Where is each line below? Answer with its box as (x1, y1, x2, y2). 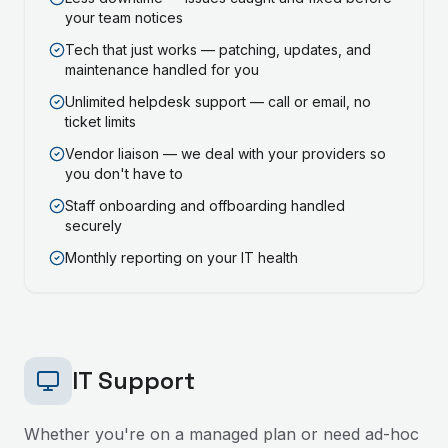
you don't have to (65, 165, 183, 182)
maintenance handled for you (65, 61, 259, 78)
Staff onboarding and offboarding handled (65, 197, 345, 214)
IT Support (72, 365, 195, 396)
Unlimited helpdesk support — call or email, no (65, 93, 371, 110)
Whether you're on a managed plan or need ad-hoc (24, 424, 419, 444)
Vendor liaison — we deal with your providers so (65, 145, 386, 162)
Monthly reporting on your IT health (65, 249, 298, 266)
